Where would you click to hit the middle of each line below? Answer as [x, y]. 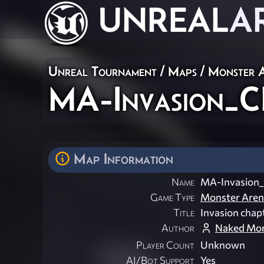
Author [178, 228]
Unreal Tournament [103, 71]
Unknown [223, 245]
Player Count [165, 245]
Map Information [123, 159]
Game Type [172, 197]
